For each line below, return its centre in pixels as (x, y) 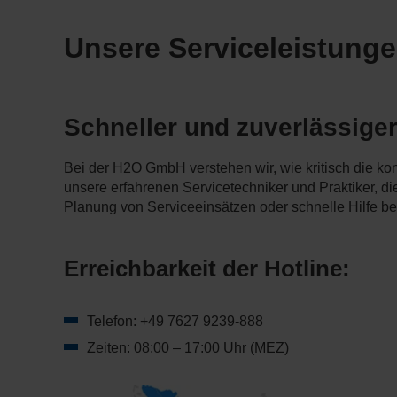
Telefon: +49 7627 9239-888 (175, 322)
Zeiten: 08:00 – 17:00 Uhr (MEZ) (188, 348)
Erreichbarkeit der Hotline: (207, 269)
